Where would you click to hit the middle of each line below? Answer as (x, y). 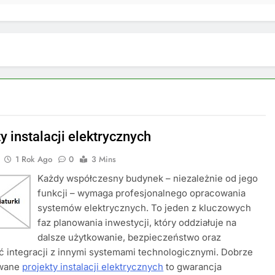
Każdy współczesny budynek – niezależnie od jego (148, 178)
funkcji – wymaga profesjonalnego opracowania (142, 193)
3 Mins (104, 159)
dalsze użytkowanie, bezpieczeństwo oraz (130, 237)
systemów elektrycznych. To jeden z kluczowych (145, 208)
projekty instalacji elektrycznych (93, 267)
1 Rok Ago (34, 159)
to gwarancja (193, 267)
